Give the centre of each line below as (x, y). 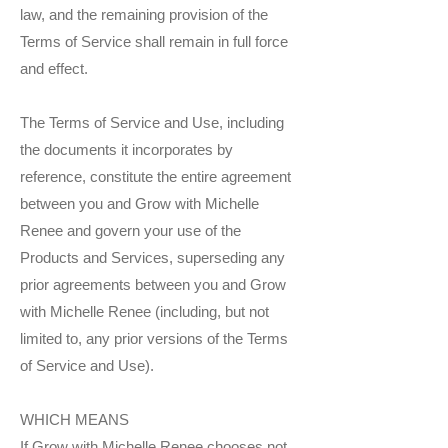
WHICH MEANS (74, 420)
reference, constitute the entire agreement (155, 177)
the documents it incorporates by (126, 150)
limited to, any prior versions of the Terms (154, 339)
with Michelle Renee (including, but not (144, 312)
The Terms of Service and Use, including (152, 123)
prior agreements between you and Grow (153, 285)
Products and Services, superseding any (152, 258)
